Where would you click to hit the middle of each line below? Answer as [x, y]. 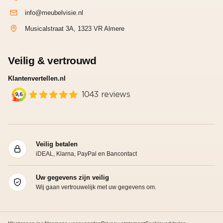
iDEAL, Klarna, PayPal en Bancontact [86, 154]
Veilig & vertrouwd [52, 60]
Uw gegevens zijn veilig [72, 177]
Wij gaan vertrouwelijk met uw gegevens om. [96, 187]
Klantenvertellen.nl [37, 78]
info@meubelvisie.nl [54, 12]
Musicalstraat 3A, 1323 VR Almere [75, 28]
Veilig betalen [57, 144]
